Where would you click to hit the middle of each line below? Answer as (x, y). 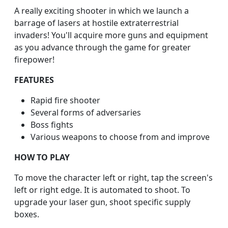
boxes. (27, 215)
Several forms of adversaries (86, 113)
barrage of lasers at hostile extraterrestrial (96, 23)
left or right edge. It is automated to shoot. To (102, 190)
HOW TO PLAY (42, 158)
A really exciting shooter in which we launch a (102, 11)
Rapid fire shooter (65, 101)
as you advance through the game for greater (103, 48)
